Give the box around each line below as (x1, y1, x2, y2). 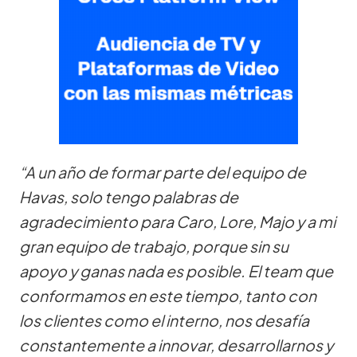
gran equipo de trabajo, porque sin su (19, 236, 288, 256)
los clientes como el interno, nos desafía (19, 310, 309, 330)
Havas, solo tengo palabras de (19, 186, 238, 206)
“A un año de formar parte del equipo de (19, 162, 306, 182)
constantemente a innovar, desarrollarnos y (19, 335, 333, 355)
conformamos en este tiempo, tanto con (19, 285, 316, 305)
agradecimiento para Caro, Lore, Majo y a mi (19, 211, 335, 231)
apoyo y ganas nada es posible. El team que (19, 261, 333, 280)
